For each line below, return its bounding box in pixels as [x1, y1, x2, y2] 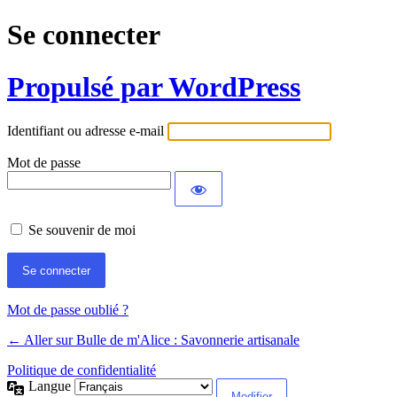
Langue [28, 378, 74, 394]
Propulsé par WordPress [7, 70, 300, 103]
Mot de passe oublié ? [7, 302, 128, 318]
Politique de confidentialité [7, 362, 156, 378]
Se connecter [7, 19, 160, 51]
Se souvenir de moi [28, 222, 136, 238]
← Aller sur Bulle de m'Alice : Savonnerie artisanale [7, 332, 300, 348]
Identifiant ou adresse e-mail [7, 123, 164, 139]
